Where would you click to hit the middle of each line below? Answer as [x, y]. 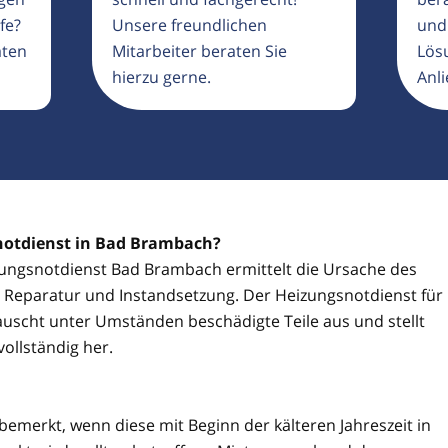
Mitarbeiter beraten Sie [200, 51]
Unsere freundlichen [190, 25]
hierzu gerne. [162, 77]
